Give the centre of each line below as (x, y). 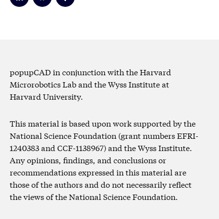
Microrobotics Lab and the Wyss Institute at (89, 84)
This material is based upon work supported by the (103, 123)
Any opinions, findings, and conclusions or (88, 159)
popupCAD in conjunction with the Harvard (90, 71)
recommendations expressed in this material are (98, 172)
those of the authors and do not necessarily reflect (101, 184)
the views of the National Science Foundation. (94, 196)
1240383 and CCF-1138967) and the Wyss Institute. (101, 147)
